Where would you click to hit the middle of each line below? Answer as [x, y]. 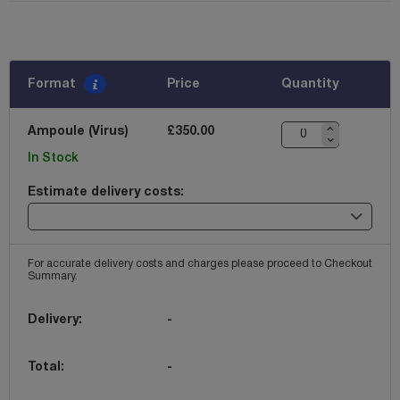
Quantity [310, 84]
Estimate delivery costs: [106, 192]
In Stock [53, 158]
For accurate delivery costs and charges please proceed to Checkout [200, 263]
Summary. [53, 276]
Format [54, 84]
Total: [46, 367]
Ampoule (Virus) [78, 131]
